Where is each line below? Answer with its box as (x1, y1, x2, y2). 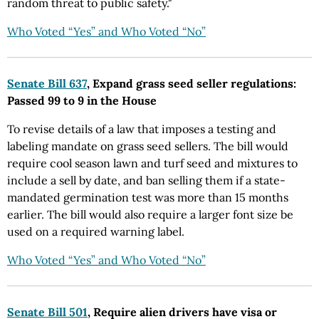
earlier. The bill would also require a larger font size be (7, 207, 293, 221)
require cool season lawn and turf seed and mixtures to (7, 156, 298, 170)
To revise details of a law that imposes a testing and (7, 122, 276, 136)
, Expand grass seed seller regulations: (87, 76, 296, 90)
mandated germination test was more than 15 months (7, 190, 288, 204)
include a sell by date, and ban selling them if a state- (7, 173, 286, 187)
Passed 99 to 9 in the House (7, 93, 157, 108)
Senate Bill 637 (7, 76, 87, 90)
